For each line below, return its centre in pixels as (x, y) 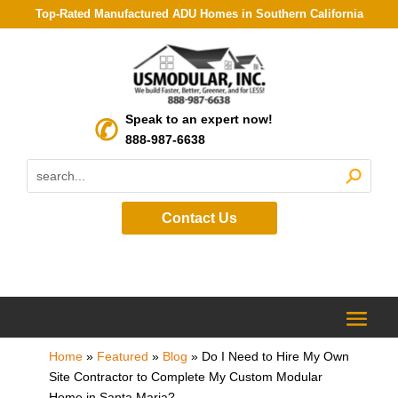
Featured (122, 356)
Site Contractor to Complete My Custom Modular (185, 376)
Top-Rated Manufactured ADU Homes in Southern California (199, 14)
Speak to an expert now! (199, 119)
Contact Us (199, 218)
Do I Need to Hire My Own (275, 356)
